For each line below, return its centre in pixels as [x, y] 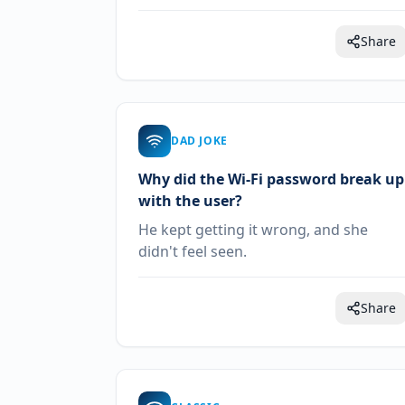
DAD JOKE [199, 141]
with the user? [190, 201]
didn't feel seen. [193, 251]
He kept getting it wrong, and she [253, 230]
